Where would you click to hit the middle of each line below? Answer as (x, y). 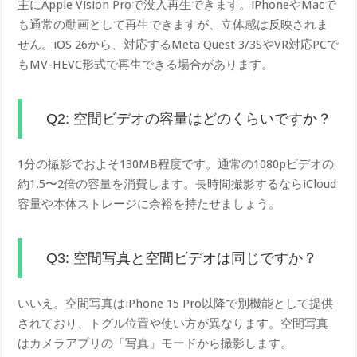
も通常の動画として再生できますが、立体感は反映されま (173, 25)
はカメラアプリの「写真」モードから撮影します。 (155, 344)
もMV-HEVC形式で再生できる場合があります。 (146, 65)
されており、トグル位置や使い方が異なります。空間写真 (173, 324)
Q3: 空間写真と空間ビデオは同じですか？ (182, 259)
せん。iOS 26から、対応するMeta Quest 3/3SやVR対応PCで (178, 45)
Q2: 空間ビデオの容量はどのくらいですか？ (189, 119)
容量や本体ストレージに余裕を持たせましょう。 (149, 204)
